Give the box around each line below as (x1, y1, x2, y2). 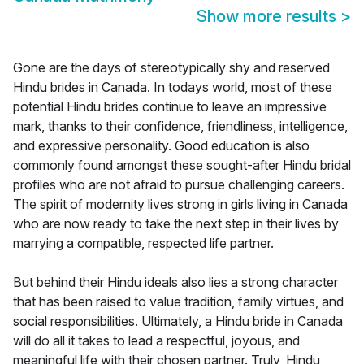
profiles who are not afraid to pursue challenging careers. (13, 176, 344, 193)
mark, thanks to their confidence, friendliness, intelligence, (13, 118, 348, 135)
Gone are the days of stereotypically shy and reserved (13, 59, 330, 76)
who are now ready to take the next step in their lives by (13, 215, 339, 232)
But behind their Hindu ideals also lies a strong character (13, 274, 338, 291)
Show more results (197, 6, 340, 27)
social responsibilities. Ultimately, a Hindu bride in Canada (13, 313, 343, 330)
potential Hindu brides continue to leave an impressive (13, 98, 327, 115)
